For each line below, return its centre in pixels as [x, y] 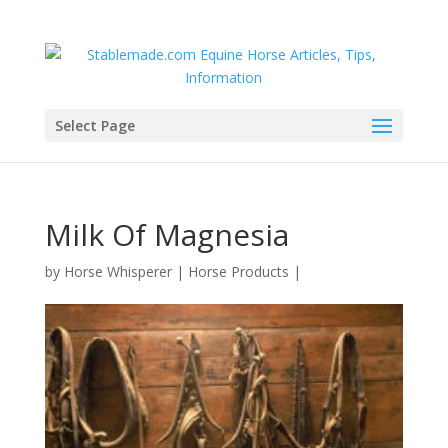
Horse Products [238, 271]
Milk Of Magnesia [166, 234]
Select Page [94, 125]
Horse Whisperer [117, 271]
